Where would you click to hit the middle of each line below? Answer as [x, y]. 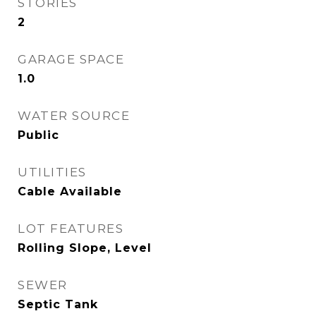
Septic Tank [58, 304]
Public [38, 135]
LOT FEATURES [71, 229]
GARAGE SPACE [71, 59]
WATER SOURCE [74, 116]
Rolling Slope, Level [85, 248]
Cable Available [70, 192]
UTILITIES [52, 172]
